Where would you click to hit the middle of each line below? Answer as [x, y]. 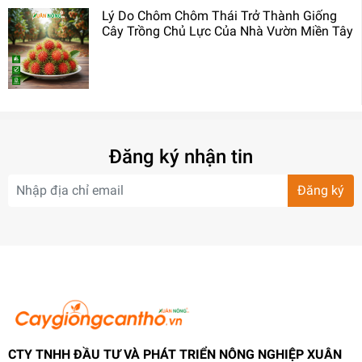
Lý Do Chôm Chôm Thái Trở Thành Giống [219, 16]
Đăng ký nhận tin [181, 157]
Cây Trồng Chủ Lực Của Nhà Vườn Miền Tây [227, 32]
